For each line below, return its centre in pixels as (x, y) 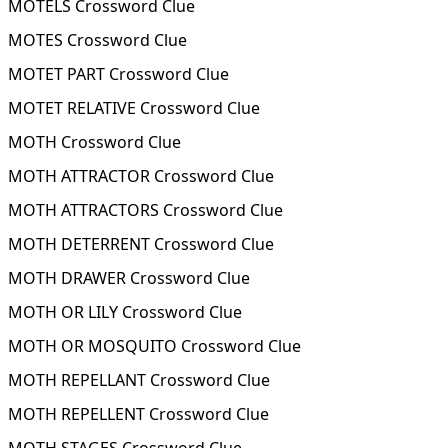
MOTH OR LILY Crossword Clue (125, 312)
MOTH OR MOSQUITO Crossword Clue (154, 346)
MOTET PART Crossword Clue (118, 74)
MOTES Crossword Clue (97, 40)
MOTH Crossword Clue (94, 142)
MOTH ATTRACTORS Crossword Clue (145, 210)
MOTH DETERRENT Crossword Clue (141, 244)
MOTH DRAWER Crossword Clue (129, 278)
